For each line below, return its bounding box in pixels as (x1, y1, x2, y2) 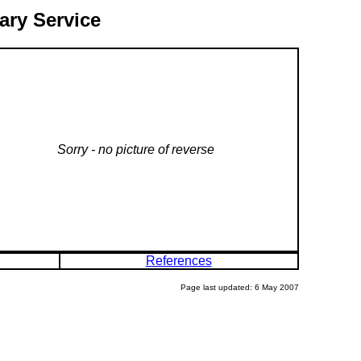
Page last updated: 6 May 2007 (180, 282, 299, 292)
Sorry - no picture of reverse (56, 142, 214, 156)
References (145, 253, 212, 268)
